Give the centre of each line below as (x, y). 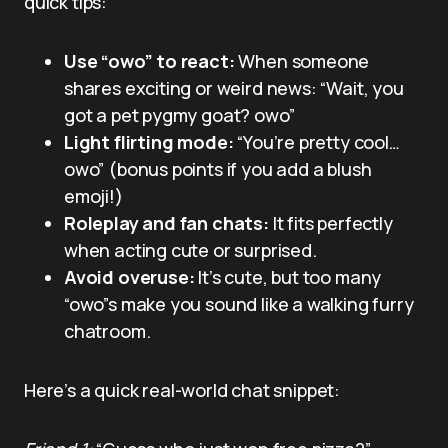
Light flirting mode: (149, 141)
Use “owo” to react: (149, 60)
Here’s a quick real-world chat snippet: (182, 389)
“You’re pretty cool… (316, 141)
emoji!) (93, 195)
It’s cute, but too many (288, 276)
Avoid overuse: (129, 276)
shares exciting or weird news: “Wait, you (234, 87)
